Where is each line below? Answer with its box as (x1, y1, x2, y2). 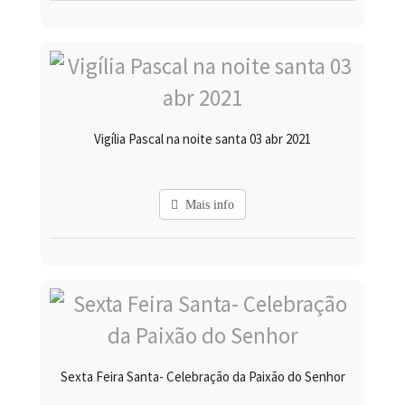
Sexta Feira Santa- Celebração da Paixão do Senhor (60, 368, 345, 386)
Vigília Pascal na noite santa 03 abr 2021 (94, 130, 311, 148)
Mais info (178, 198, 234, 212)
